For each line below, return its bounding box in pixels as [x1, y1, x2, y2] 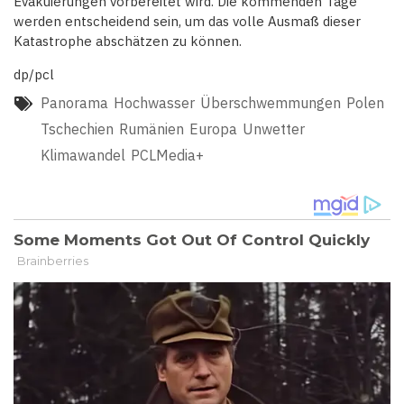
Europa [189, 120, 237, 139]
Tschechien [41, 120, 114, 139]
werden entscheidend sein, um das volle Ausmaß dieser [14, 13, 361, 31]
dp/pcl [14, 66, 54, 84]
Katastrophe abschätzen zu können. [14, 32, 242, 50]
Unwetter [243, 120, 305, 139]
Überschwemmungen [200, 94, 341, 113]
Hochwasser [114, 94, 195, 113]
